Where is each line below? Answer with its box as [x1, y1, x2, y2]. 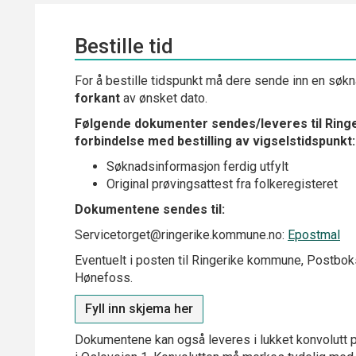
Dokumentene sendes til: [75, 202, 225, 217]
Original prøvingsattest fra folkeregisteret [106, 176, 338, 192]
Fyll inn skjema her [85, 301, 193, 316]
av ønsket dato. [120, 91, 207, 106]
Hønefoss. [75, 270, 133, 285]
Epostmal [288, 227, 340, 242]
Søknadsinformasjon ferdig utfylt [106, 159, 288, 174]
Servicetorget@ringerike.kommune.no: [75, 227, 288, 242]
